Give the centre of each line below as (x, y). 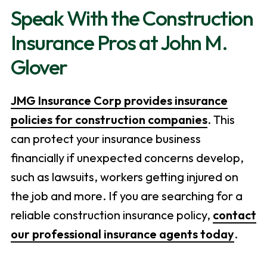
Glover (39, 67)
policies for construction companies (109, 120)
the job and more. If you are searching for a (126, 196)
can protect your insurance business (105, 139)
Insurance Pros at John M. (119, 43)
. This (221, 120)
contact (234, 215)
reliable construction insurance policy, (111, 215)
